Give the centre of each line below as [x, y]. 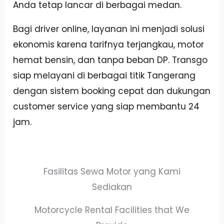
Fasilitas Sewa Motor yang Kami [112, 171]
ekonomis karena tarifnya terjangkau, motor [109, 44]
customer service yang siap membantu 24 [106, 106]
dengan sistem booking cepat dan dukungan [112, 91]
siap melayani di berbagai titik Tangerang [104, 75]
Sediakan [112, 187]
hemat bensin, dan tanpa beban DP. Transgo [110, 60]
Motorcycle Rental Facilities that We [112, 210]
